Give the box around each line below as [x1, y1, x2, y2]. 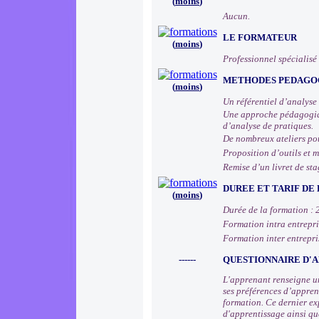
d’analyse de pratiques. [223, 120, 313, 131]
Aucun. [223, 11, 250, 21]
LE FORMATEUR [223, 32, 297, 43]
